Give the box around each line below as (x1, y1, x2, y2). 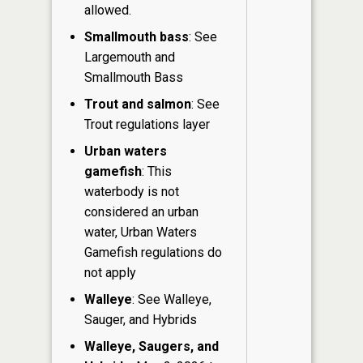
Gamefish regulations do (84, 245, 222, 261)
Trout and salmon (84, 96, 191, 113)
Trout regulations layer (84, 117, 210, 133)
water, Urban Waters (84, 224, 197, 241)
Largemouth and (84, 49, 175, 66)
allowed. (84, 2, 131, 19)
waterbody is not (84, 184, 179, 200)
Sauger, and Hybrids (84, 312, 197, 328)
